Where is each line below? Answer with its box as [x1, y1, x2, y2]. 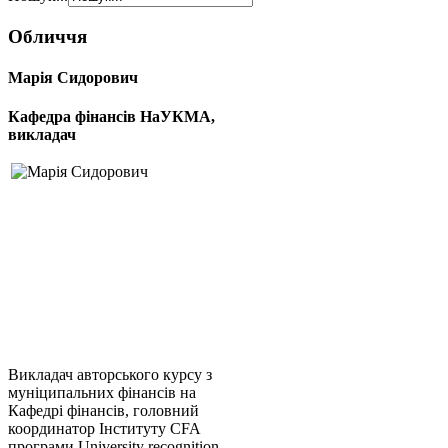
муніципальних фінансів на [8, 384, 196, 402]
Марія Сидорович [8, 68, 138, 86]
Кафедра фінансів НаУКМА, [8, 108, 215, 126]
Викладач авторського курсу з [8, 366, 212, 384]
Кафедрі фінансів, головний [8, 402, 199, 420]
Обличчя [8, 25, 87, 47]
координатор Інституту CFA [8, 420, 200, 438]
